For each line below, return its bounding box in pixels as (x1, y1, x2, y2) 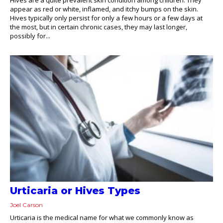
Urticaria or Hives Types (10, 185, 140, 197)
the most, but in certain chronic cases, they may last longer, (10, 22, 187, 31)
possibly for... (10, 31, 50, 40)
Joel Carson (10, 201, 43, 209)
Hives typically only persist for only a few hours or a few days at (10, 13, 203, 22)
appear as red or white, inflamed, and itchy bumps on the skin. (10, 4, 198, 13)
